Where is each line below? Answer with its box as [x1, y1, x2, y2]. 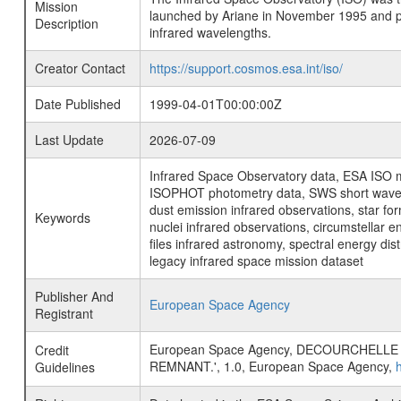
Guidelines [34, 358, 95, 377]
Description [34, 14, 98, 33]
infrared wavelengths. [149, 23, 271, 42]
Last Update [34, 131, 104, 149]
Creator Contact [34, 59, 125, 78]
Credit [34, 341, 69, 360]
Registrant [34, 304, 93, 323]
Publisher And [34, 287, 114, 306]
